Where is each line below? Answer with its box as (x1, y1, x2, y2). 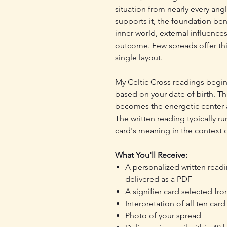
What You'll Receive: (115, 149, 187, 160)
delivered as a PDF (125, 174, 192, 184)
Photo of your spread (125, 210, 201, 220)
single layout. (115, 52, 163, 62)
